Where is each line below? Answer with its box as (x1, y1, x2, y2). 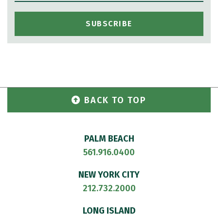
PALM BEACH (84, 133, 134, 144)
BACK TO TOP (84, 95, 146, 106)
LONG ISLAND (82, 205, 136, 216)
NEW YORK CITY (78, 169, 140, 180)
